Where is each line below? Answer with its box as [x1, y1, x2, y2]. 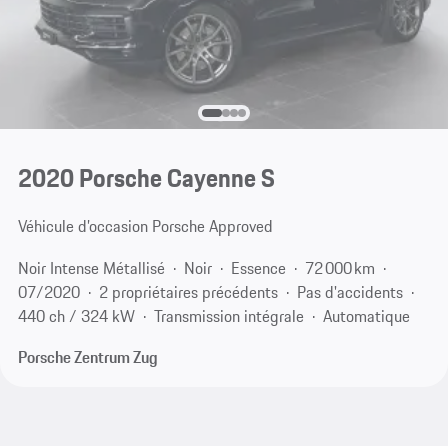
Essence [230, 255, 286, 280]
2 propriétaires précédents [98, 279, 278, 304]
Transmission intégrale [153, 303, 304, 328]
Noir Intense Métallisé [17, 255, 165, 280]
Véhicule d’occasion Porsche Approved [17, 214, 273, 239]
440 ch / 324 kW [17, 303, 135, 328]
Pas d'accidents [296, 279, 403, 304]
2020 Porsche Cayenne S [17, 159, 275, 198]
